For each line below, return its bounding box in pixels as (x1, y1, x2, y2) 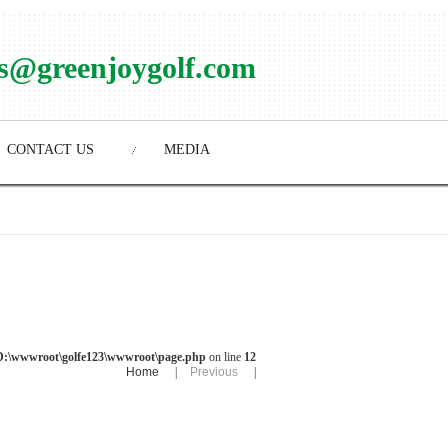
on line (205, 350, 244, 364)
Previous (189, 365, 241, 379)
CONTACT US (6, 142, 94, 157)
